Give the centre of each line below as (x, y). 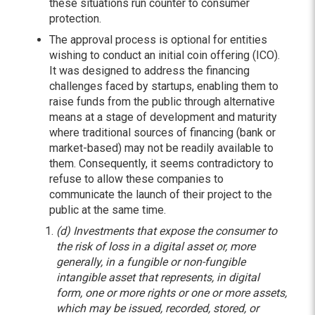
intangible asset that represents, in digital (158, 277)
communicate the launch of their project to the (161, 194)
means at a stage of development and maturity (163, 117)
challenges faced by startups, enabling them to (164, 86)
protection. (75, 19)
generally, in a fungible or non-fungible (151, 262)
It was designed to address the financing (149, 71)
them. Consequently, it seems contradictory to (161, 163)
